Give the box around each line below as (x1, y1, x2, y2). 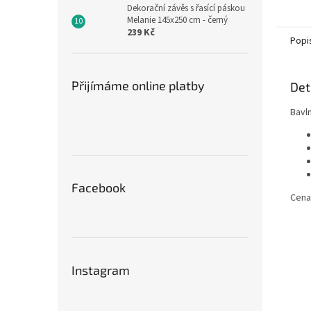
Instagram (72, 262, 130, 278)
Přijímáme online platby (72, 78, 205, 93)
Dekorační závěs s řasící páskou (127, 2, 245, 15)
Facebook (72, 180, 126, 195)
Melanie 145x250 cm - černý (127, 14, 228, 26)
